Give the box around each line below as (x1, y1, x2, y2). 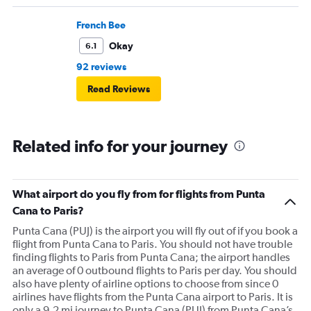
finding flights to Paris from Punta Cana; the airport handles (12, 251, 290, 264)
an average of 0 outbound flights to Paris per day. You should (12, 264, 297, 278)
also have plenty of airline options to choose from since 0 (12, 277, 278, 291)
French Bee (76, 19, 126, 31)
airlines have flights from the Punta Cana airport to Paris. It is (12, 290, 293, 304)
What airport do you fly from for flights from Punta (12, 187, 265, 201)
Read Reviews (87, 83, 150, 95)
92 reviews (76, 61, 126, 73)
